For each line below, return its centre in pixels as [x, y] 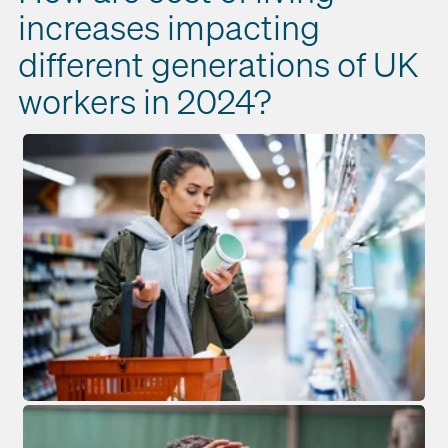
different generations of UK [218, 65]
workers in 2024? [144, 102]
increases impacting [169, 28]
